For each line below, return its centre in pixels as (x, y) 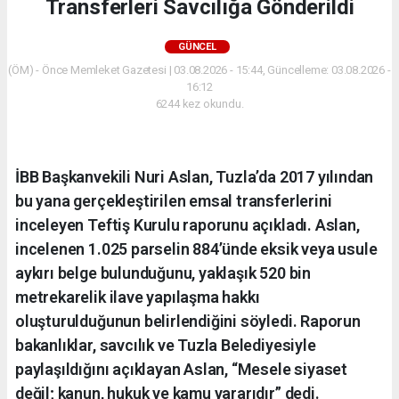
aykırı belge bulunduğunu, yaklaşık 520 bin (163, 273)
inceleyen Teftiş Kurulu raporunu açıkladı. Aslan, (187, 225)
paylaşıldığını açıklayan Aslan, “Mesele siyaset (181, 370)
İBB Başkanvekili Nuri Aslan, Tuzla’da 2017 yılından (195, 177)
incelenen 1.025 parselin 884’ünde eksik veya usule (196, 249)
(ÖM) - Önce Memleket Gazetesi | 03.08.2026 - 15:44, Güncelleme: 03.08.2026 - (199, 70)
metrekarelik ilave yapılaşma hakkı (138, 297)
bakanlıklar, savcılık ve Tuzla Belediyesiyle (166, 346)
